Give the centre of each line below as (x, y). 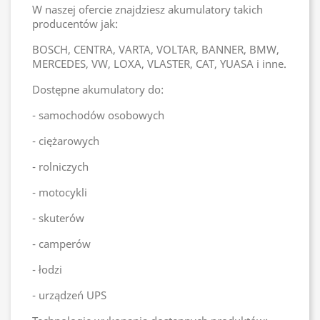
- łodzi (47, 269)
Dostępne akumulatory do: (98, 89)
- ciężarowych (66, 141)
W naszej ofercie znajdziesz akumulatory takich (147, 9)
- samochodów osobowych (98, 115)
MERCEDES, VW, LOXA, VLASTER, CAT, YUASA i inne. (159, 64)
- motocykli (60, 192)
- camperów (61, 244)
